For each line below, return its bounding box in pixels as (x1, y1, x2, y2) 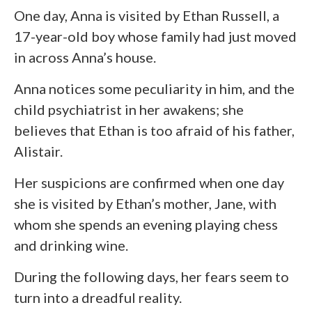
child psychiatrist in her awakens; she (14, 101, 244, 118)
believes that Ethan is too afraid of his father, (14, 122, 295, 139)
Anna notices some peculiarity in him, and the (14, 80, 295, 97)
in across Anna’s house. (14, 49, 156, 66)
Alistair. (14, 143, 63, 160)
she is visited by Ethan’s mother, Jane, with (14, 195, 276, 212)
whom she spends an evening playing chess (14, 216, 278, 233)
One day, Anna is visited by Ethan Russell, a (14, 7, 279, 24)
